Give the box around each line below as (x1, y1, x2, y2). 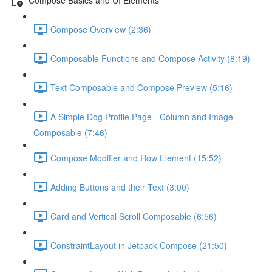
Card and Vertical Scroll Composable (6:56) (50, 209, 217, 222)
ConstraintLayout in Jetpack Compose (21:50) (50, 239, 227, 251)
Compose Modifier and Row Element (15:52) (50, 151, 222, 164)
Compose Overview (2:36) (50, 22, 151, 35)
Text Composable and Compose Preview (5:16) (50, 81, 233, 93)
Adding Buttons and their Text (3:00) (50, 180, 189, 193)
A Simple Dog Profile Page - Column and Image (50, 110, 233, 123)
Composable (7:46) (33, 126, 107, 138)
